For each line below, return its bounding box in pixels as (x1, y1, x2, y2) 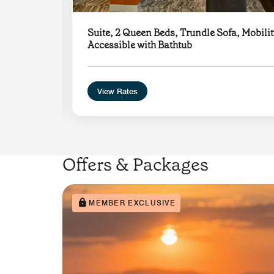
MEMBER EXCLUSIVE (89, 198, 176, 207)
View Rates (97, 86, 138, 96)
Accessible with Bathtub (87, 38, 192, 51)
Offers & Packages (62, 152, 209, 176)
